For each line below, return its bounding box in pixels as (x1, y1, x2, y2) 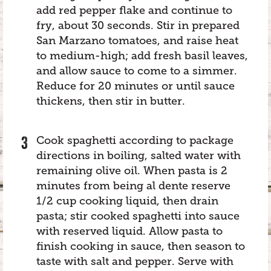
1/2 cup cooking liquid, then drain (36, 194, 218, 207)
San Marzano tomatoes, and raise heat (36, 34, 238, 47)
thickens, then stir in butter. (36, 94, 185, 107)
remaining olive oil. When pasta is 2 (36, 164, 227, 177)
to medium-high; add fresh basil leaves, (36, 49, 248, 62)
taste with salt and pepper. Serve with (36, 255, 233, 267)
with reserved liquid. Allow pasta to (36, 224, 223, 237)
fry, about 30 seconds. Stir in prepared (36, 19, 240, 31)
